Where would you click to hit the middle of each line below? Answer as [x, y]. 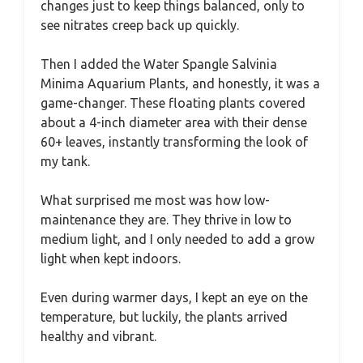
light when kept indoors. [111, 258]
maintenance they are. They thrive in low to [166, 219]
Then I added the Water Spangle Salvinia [159, 64]
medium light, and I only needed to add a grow [177, 239]
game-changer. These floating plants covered [173, 102]
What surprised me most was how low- [155, 200]
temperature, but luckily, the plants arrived [164, 316]
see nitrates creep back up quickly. [140, 25]
